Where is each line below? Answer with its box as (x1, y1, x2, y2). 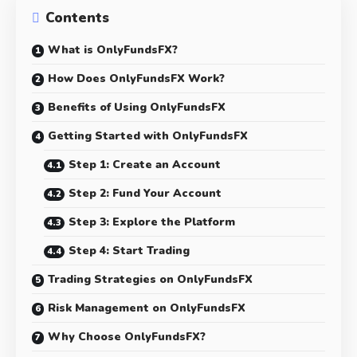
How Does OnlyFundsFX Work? (48, 71, 225, 87)
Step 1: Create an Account (69, 157, 221, 173)
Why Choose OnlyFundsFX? (48, 329, 206, 345)
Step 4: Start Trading (69, 243, 190, 259)
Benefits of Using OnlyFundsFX (48, 100, 226, 116)
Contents (45, 9, 109, 28)
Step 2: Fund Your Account (69, 186, 222, 202)
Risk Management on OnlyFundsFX (48, 300, 245, 316)
